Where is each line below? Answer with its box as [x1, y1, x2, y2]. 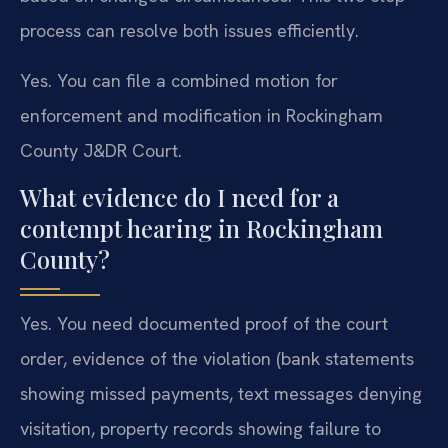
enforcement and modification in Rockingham [20, 103, 383, 127]
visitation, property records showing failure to [20, 417, 381, 441]
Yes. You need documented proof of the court [20, 312, 388, 336]
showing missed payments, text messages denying [20, 382, 422, 406]
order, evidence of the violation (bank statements [20, 347, 414, 371]
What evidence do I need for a [20, 181, 339, 214]
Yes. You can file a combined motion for [20, 68, 338, 92]
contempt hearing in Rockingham [20, 212, 383, 245]
